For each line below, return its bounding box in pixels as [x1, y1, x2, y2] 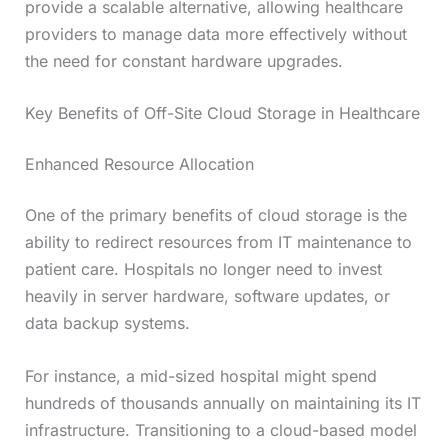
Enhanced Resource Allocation [24, 154, 254, 175]
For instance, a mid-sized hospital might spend [24, 365, 377, 386]
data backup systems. [24, 313, 190, 334]
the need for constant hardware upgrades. [24, 50, 343, 71]
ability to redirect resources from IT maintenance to [24, 232, 412, 253]
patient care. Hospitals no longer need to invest [24, 259, 382, 280]
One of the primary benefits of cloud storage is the [24, 205, 407, 226]
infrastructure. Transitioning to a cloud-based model [24, 419, 417, 440]
